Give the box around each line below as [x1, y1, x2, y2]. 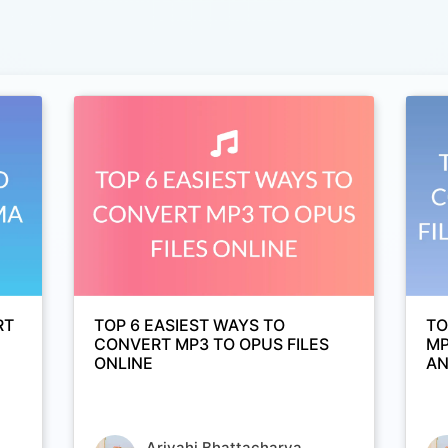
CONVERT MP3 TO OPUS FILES [93, 334, 329, 355]
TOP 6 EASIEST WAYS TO [93, 315, 285, 336]
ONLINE [93, 353, 153, 374]
